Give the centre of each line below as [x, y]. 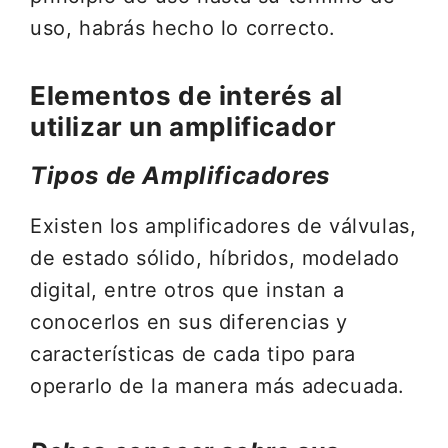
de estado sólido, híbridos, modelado [215, 258]
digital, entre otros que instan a [187, 290]
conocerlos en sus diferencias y [189, 322]
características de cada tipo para [193, 354]
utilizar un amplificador [183, 126]
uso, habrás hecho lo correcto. [183, 28]
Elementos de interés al [186, 95]
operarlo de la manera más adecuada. [218, 386]
